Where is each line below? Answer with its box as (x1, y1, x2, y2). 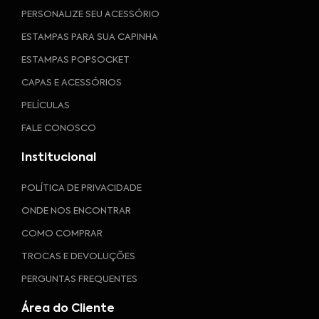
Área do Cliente (21, 303, 115, 315)
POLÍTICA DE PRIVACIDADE (21, 183, 142, 193)
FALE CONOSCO (21, 123, 96, 133)
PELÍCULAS (21, 100, 70, 110)
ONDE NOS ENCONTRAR (21, 206, 131, 216)
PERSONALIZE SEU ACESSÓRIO (21, 9, 159, 19)
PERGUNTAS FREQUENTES (21, 274, 137, 284)
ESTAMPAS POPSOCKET (21, 55, 130, 65)
